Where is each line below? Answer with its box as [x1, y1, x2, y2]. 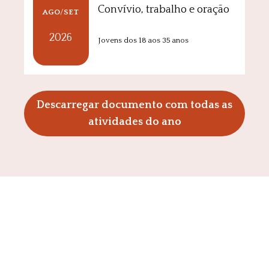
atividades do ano [88, 116, 181, 128]
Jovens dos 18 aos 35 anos [97, 35, 189, 44]
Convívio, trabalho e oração [97, 3, 229, 16]
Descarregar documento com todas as [37, 99, 232, 112]
